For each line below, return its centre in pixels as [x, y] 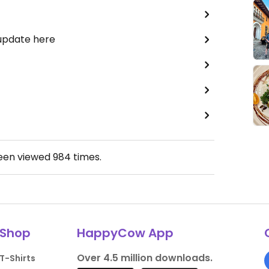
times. [86, 157]
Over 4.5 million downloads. [144, 258]
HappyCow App [125, 233]
